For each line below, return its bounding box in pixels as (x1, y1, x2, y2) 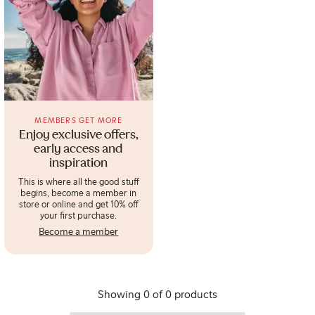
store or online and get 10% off (18, 198, 139, 210)
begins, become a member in (20, 186, 137, 198)
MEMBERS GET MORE (34, 115, 123, 125)
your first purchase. (40, 209, 117, 221)
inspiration (49, 157, 108, 171)
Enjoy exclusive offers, (18, 129, 139, 143)
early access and (34, 143, 124, 157)
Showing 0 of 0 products (97, 287, 217, 301)
